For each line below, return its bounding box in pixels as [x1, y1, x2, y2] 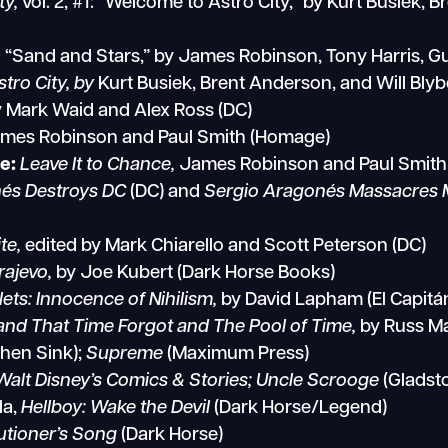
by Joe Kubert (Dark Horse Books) [52, 263, 336, 283]
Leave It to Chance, [20, 155, 176, 175]
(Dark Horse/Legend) [210, 398, 388, 418]
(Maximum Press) [163, 344, 310, 364]
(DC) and [126, 182, 205, 202]
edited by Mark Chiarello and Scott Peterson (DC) [25, 236, 427, 256]
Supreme [86, 344, 164, 364]
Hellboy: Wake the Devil [21, 398, 211, 418]
